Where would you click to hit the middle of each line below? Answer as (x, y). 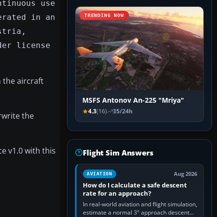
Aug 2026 (186, 174)
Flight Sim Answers (118, 153)
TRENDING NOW (104, 15)
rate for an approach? (117, 194)
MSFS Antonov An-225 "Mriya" (133, 101)
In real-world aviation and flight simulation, (140, 204)
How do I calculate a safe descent (135, 185)
